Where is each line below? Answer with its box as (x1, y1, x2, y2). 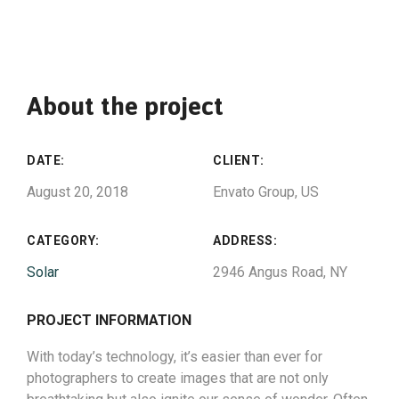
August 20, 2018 (27, 183, 128, 200)
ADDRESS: (213, 233, 277, 248)
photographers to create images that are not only (27, 370, 329, 387)
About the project (27, 92, 224, 120)
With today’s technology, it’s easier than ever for (27, 348, 322, 365)
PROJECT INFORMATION (27, 312, 191, 329)
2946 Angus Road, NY (213, 264, 347, 281)
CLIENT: (213, 153, 265, 167)
